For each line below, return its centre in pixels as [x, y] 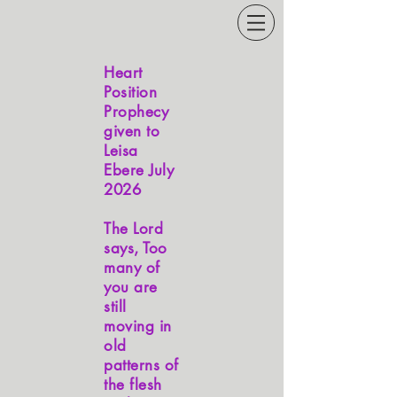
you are [131, 287]
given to [132, 131]
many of [132, 268]
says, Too [136, 248]
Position [131, 92]
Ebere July [139, 170]
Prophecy [136, 112]
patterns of [141, 365]
